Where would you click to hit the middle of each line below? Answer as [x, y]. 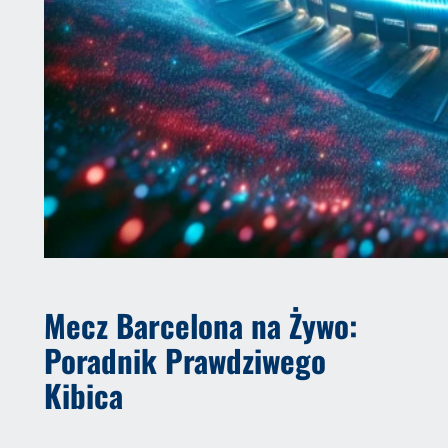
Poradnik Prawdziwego [184, 359]
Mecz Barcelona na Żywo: [200, 324]
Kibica [83, 394]
